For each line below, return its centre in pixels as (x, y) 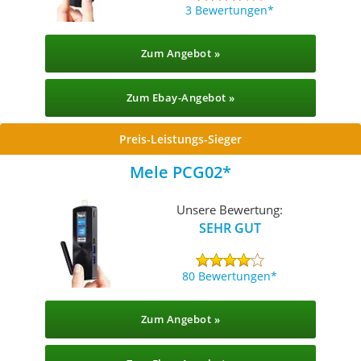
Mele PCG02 (176, 172)
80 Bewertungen (227, 276)
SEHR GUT (230, 228)
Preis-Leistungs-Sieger (180, 139)
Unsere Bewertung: (230, 209)
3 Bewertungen (227, 10)
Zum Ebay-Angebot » (180, 98)
